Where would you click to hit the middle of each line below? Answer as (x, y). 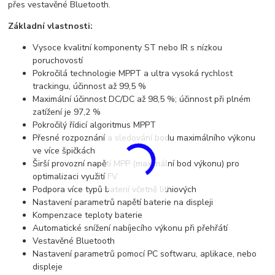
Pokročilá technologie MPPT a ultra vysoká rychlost (133, 74)
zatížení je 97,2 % (68, 112)
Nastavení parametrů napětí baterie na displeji (124, 203)
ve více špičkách (64, 151)
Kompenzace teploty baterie (88, 215)
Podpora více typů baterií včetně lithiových (116, 190)
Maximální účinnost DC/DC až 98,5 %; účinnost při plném (142, 99)
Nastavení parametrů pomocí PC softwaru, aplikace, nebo (145, 254)
